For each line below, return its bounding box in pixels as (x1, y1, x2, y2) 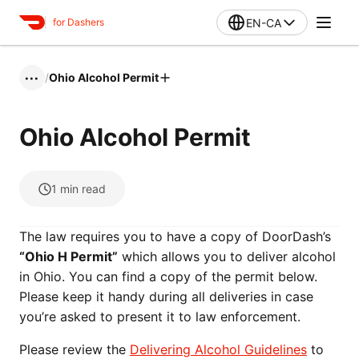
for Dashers (53, 16, 104, 28)
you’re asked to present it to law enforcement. (19, 309, 321, 325)
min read (60, 182, 106, 196)
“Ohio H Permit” (19, 248, 118, 264)
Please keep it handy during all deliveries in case (19, 288, 313, 305)
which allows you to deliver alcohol (118, 248, 336, 264)
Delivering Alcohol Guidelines (130, 341, 307, 357)
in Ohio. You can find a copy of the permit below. (19, 268, 317, 284)
